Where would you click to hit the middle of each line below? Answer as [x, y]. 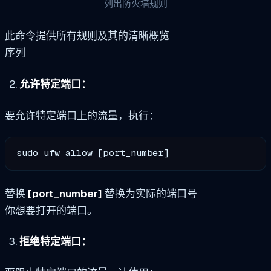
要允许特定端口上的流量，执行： [82, 115]
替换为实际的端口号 [150, 193]
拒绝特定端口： [55, 242]
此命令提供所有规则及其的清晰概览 [87, 36]
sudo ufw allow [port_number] [93, 153]
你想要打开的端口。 [51, 210]
